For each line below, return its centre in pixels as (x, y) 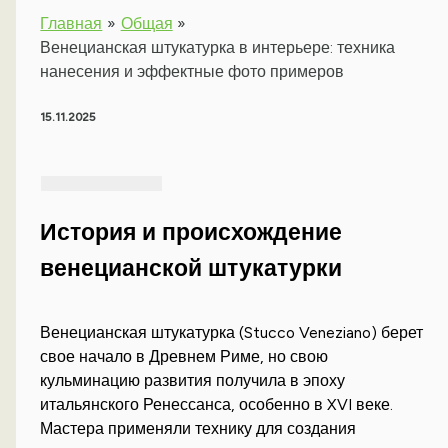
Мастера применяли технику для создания (198, 429)
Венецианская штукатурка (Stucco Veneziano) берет (232, 333)
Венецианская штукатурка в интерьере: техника (218, 48)
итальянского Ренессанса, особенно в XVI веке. (217, 405)
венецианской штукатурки (191, 268)
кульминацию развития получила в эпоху (193, 381)
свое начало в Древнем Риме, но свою (184, 357)
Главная (71, 24)
